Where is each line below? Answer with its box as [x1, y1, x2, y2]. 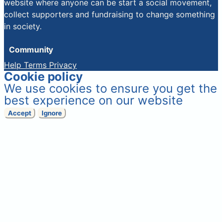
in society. [4, 21, 42, 32]
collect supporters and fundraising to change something [4, 9, 215, 20]
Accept [8, 109, 31, 117]
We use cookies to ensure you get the [4, 81, 217, 96]
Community [9, 45, 54, 55]
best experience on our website [4, 93, 183, 108]
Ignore [42, 109, 62, 117]
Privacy [49, 60, 77, 70]
